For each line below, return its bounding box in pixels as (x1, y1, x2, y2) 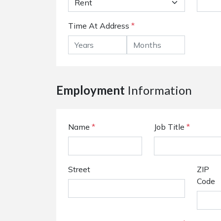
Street (68, 164, 90, 174)
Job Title (154, 122, 186, 132)
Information (125, 83, 192, 97)
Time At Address (68, 21, 129, 31)
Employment (56, 83, 125, 97)
